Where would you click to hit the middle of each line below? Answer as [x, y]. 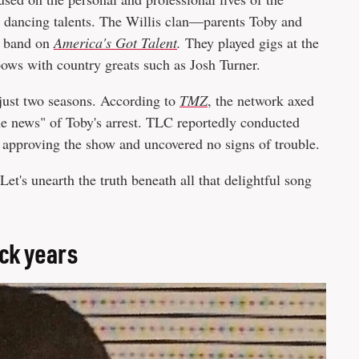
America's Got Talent [115, 42]
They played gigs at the [250, 42]
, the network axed [261, 100]
